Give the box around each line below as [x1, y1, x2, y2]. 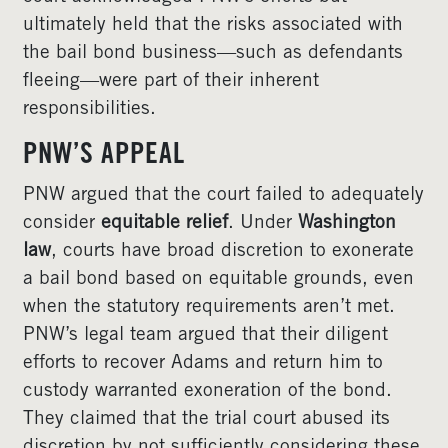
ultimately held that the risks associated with [23, 16, 403, 35]
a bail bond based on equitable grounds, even [23, 270, 414, 289]
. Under [228, 214, 298, 233]
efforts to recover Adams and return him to [23, 354, 383, 373]
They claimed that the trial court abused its [23, 410, 390, 429]
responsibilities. [23, 100, 156, 119]
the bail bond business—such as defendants [23, 44, 403, 63]
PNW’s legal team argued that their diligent [23, 326, 388, 345]
